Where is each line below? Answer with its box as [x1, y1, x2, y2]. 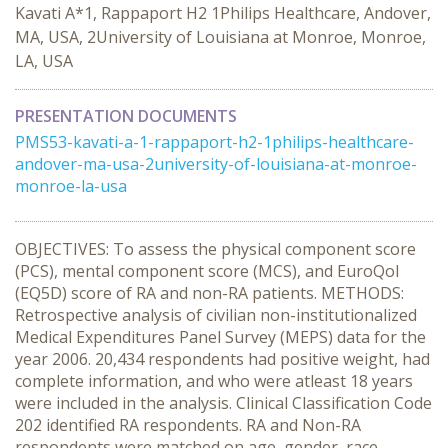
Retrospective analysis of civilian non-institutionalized [15, 304, 417, 326]
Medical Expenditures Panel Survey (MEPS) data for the [15, 326, 426, 348]
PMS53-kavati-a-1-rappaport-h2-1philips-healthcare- [15, 131, 414, 153]
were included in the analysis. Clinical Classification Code [15, 392, 432, 414]
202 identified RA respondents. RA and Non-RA [15, 414, 361, 436]
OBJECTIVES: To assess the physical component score [15, 238, 416, 260]
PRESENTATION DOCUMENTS [15, 105, 237, 127]
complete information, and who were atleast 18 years [15, 370, 413, 392]
